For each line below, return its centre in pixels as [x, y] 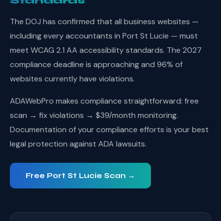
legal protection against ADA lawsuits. [78, 144]
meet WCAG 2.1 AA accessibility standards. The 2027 [106, 50]
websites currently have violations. [72, 79]
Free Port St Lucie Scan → [80, 176]
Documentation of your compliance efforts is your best [109, 129]
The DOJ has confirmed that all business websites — [104, 21]
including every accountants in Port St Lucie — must [104, 36]
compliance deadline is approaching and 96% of [96, 64]
